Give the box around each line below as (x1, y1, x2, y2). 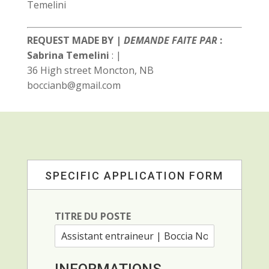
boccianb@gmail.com (26, 79, 121, 92)
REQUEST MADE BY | (26, 34, 124, 47)
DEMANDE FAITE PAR (123, 34, 217, 47)
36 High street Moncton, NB (26, 64, 154, 77)
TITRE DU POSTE (54, 210, 131, 223)
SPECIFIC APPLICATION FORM (45, 169, 224, 182)
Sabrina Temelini (26, 49, 109, 62)
